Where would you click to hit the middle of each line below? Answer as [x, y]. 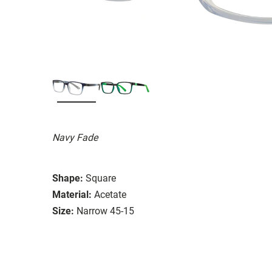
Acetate [110, 194]
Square [101, 178]
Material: [72, 194]
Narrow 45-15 [105, 211]
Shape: [68, 178]
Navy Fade [75, 137]
